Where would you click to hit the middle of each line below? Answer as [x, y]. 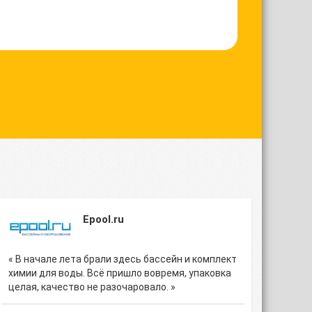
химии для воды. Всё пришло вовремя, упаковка [120, 273]
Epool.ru [103, 219]
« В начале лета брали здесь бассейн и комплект [123, 259]
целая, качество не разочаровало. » [92, 287]
